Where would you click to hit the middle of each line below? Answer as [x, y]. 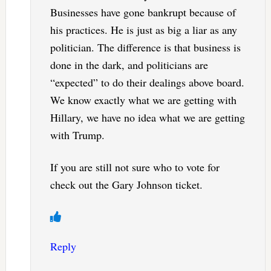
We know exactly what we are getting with [143, 100]
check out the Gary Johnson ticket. [126, 185]
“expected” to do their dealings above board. [147, 83]
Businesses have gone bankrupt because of [143, 12]
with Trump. [77, 135]
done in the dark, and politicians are [129, 65]
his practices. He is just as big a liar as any [143, 30]
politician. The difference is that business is [145, 47]
